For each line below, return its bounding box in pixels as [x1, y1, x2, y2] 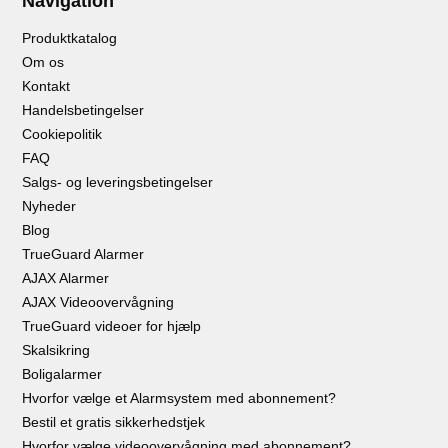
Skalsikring [22, 341, 91, 358]
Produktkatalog [22, 29, 118, 46]
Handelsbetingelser [22, 101, 145, 118]
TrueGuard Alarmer [22, 245, 145, 262]
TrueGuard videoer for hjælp [22, 317, 202, 334]
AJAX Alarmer [22, 269, 110, 286]
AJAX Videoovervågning [22, 293, 175, 310]
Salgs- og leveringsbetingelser [22, 173, 214, 190]
